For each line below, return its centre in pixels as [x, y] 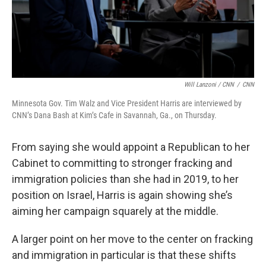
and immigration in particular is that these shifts [124, 255]
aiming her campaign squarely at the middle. [115, 211]
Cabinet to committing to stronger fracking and [122, 163]
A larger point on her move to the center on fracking [132, 239]
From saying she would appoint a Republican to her [131, 147]
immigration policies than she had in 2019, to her [125, 179]
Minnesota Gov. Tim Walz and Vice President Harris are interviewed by [127, 103]
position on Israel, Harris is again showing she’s [122, 195]
